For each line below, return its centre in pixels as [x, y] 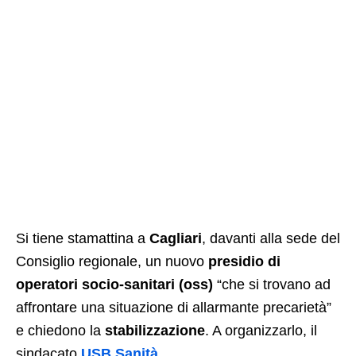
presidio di [244, 262]
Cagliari [176, 239]
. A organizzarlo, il [261, 331]
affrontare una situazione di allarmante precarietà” [174, 308]
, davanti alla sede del [271, 239]
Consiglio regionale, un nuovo [112, 262]
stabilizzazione [155, 331]
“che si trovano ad [272, 285]
